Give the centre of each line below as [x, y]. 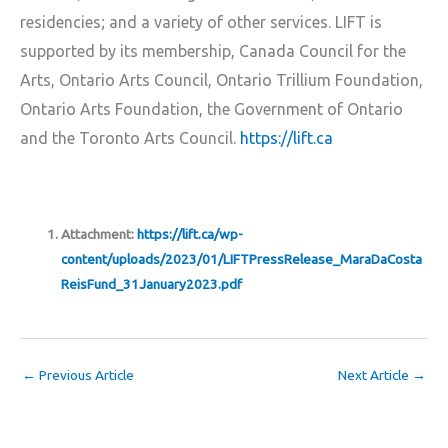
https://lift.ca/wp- [190, 233]
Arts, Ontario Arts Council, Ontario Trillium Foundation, [221, 80]
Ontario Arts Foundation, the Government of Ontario [211, 109]
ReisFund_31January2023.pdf [152, 283]
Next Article [375, 375]
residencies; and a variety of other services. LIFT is [201, 22]
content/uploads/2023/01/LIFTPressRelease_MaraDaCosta [242, 258]
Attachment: [99, 233]
